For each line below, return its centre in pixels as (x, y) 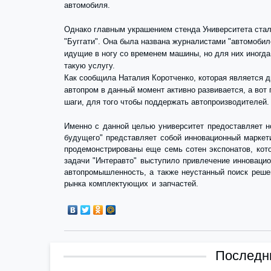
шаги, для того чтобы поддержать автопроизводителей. (167, 102)
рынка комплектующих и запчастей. (131, 184)
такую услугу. (90, 66)
